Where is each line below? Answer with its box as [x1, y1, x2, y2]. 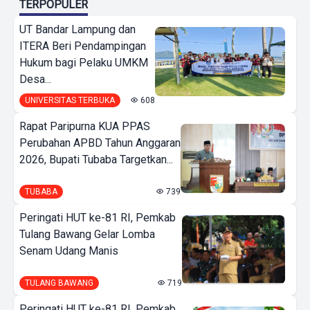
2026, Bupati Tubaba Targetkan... [19, 152, 173, 166]
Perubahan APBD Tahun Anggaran [19, 136, 181, 149]
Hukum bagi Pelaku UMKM [19, 55, 148, 69]
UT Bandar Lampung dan [19, 22, 136, 36]
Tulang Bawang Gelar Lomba [19, 227, 155, 241]
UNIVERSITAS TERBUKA [25, 95, 115, 105]
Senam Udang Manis [19, 244, 118, 257]
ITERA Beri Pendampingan [19, 39, 146, 53]
